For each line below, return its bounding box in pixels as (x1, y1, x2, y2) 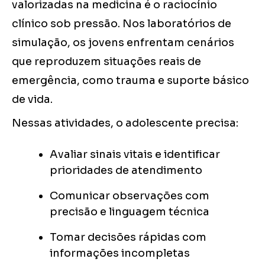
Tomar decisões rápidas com (50, 231, 206, 244)
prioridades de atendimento (50, 164, 202, 177)
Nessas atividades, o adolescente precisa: (12, 117, 238, 130)
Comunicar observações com (50, 189, 209, 203)
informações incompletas (50, 247, 190, 260)
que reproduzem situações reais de (12, 55, 201, 69)
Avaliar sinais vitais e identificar (50, 148, 220, 161)
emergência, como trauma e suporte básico (12, 74, 249, 88)
